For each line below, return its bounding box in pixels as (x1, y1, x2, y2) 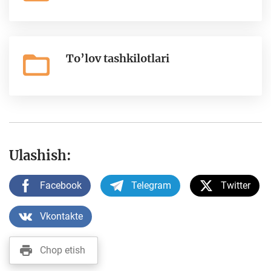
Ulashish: (9, 147, 71, 164)
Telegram (131, 180, 171, 191)
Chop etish (40, 244, 85, 256)
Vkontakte (40, 211, 83, 222)
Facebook (40, 180, 82, 191)
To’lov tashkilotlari (66, 51, 169, 65)
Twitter (221, 180, 250, 191)
